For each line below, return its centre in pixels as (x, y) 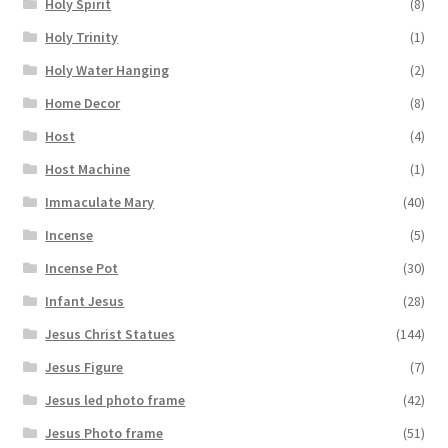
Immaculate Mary (100, 202)
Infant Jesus (85, 301)
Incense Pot (82, 268)
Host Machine (88, 169)
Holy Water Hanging (107, 70)
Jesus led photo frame (115, 400)
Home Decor (83, 103)
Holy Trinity (82, 37)
